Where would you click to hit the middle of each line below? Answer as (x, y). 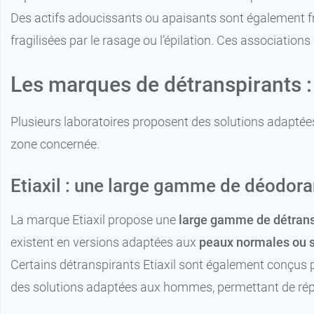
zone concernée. (55, 144)
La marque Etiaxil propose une (95, 220)
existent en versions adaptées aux (105, 243)
